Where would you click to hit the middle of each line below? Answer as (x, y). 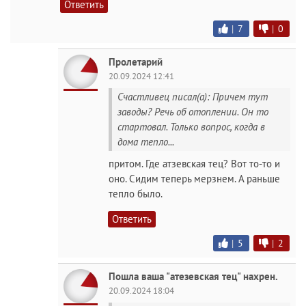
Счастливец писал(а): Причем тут (193, 97)
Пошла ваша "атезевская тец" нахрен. (193, 276)
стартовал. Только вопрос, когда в (191, 127)
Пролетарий (136, 62)
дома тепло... (146, 142)
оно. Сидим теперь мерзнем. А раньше (194, 178)
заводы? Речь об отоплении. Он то (193, 112)
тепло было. (136, 193)
